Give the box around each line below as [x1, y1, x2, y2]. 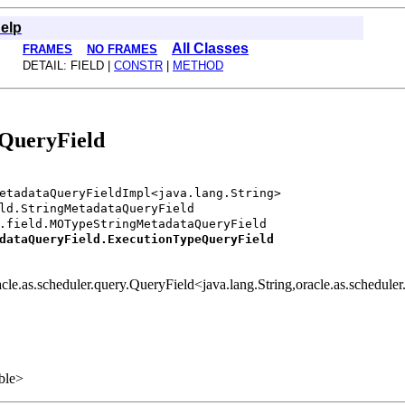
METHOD [173, 59, 223, 72]
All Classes [172, 41, 249, 56]
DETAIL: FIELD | [23, 59, 114, 72]
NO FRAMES [87, 42, 157, 56]
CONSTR [114, 59, 163, 72]
